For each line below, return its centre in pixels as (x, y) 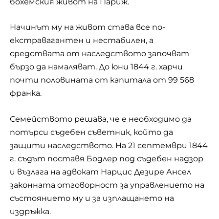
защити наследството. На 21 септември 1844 (109, 145)
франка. (26, 93)
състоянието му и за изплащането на (92, 198)
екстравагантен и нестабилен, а (82, 41)
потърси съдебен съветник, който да (91, 132)
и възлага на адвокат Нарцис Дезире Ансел (100, 172)
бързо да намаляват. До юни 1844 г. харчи (96, 67)
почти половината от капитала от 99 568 (102, 80)
